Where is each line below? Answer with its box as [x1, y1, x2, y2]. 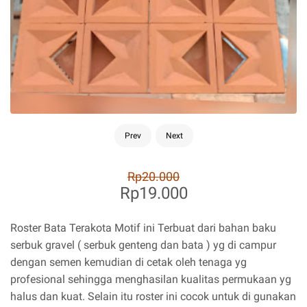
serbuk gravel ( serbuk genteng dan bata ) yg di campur [10, 238, 276, 251]
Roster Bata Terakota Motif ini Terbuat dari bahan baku [10, 221, 276, 234]
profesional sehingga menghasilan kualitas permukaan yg [10, 273, 291, 286]
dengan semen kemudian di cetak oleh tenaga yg [10, 256, 247, 269]
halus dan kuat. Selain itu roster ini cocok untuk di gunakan [10, 290, 296, 303]
